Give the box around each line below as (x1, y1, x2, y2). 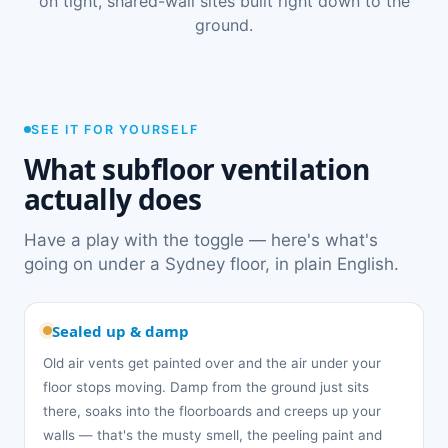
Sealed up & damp (52, 320, 189, 341)
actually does (24, 179, 202, 218)
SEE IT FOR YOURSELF (31, 121, 199, 137)
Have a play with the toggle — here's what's (24, 229, 378, 250)
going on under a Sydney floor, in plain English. (24, 253, 399, 274)
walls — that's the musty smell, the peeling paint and (43, 426, 382, 443)
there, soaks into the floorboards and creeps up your (43, 402, 381, 419)
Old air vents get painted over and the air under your (43, 354, 381, 371)
